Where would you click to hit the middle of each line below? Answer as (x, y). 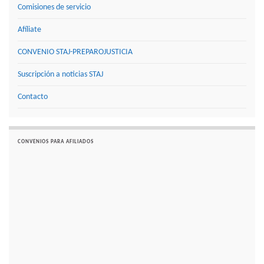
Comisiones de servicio (54, 8)
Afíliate (29, 30)
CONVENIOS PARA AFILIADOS (56, 142)
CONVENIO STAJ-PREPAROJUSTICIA (75, 52)
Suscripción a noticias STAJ (60, 75)
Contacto (33, 97)
